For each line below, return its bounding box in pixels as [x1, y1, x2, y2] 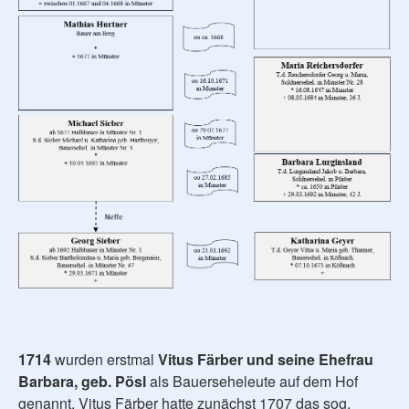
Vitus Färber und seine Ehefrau [158, 348, 373, 370]
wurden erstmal [55, 348, 158, 370]
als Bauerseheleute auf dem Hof [146, 370, 358, 392]
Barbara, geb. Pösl [18, 370, 146, 392]
